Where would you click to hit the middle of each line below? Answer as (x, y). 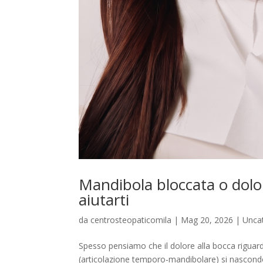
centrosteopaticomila (131, 220)
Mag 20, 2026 (207, 220)
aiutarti (104, 200)
